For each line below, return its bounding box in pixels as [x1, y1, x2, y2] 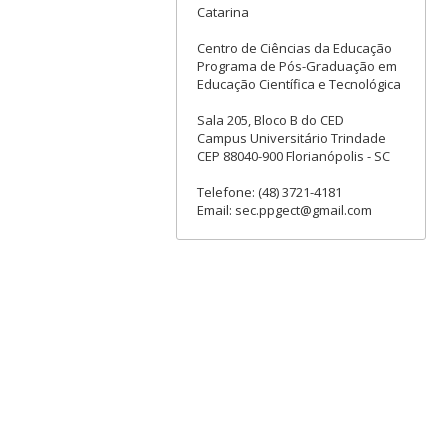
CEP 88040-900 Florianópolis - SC [196, 147, 390, 166]
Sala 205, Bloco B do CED [196, 111, 344, 130]
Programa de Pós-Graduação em [196, 57, 397, 76]
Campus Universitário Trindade [196, 129, 386, 148]
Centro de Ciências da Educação [196, 39, 392, 58]
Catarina [196, 3, 249, 22]
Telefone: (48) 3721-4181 [196, 183, 342, 202]
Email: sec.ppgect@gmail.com [196, 201, 372, 220]
